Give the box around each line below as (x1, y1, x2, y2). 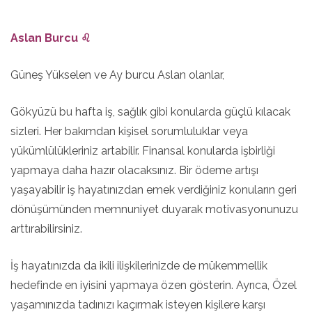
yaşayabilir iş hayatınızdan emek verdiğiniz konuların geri (10, 183, 297, 196)
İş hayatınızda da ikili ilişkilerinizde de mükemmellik (10, 259, 267, 272)
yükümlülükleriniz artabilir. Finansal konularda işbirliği (10, 144, 275, 157)
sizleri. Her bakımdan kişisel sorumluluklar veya (10, 125, 248, 138)
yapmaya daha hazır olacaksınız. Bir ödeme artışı (10, 164, 258, 177)
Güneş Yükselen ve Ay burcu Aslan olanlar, (10, 68, 224, 81)
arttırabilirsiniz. (10, 222, 82, 235)
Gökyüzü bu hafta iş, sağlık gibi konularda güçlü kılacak (10, 105, 290, 118)
